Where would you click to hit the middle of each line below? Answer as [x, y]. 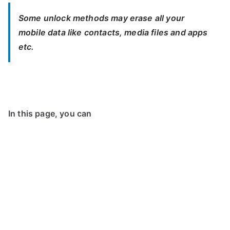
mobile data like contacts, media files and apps [113, 32]
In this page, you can [50, 113]
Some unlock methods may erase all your [102, 18]
